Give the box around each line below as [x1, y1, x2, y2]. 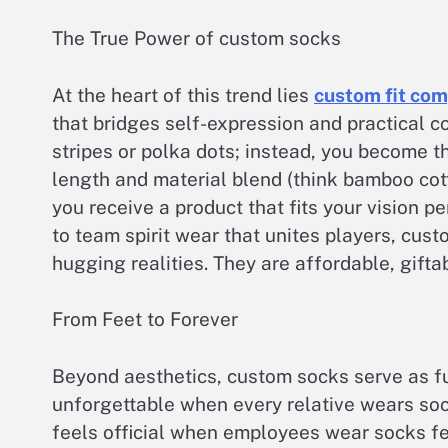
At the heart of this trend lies [52, 83, 314, 106]
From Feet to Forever [52, 308, 238, 331]
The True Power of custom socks [52, 27, 341, 50]
